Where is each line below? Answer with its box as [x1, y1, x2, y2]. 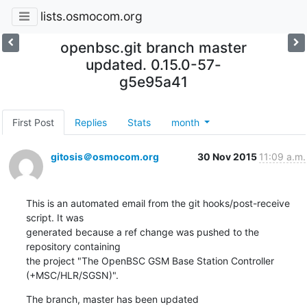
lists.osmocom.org [40, 9, 143, 24]
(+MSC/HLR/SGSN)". [25, 269, 119, 281]
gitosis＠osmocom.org [50, 150, 159, 162]
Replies [74, 116, 107, 128]
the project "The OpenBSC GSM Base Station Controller [25, 254, 274, 267]
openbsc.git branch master [60, 38, 247, 56]
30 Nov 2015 [197, 150, 259, 162]
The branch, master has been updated [25, 293, 199, 305]
